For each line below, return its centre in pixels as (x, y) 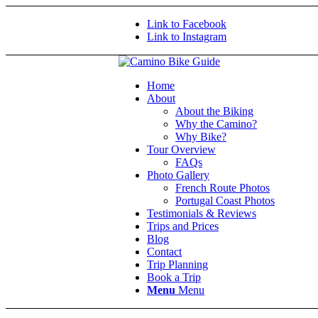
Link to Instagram (187, 37)
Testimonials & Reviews (202, 213)
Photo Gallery (178, 175)
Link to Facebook (187, 24)
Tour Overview (181, 149)
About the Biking (214, 111)
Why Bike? (201, 137)
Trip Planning (177, 264)
